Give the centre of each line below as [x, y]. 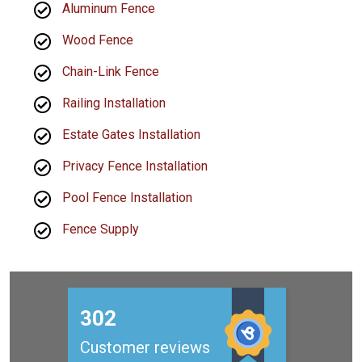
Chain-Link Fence [111, 71]
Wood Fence [98, 40]
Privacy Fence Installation [135, 166]
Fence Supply [101, 229]
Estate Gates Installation [131, 134]
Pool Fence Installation [127, 197]
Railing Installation [114, 103]
